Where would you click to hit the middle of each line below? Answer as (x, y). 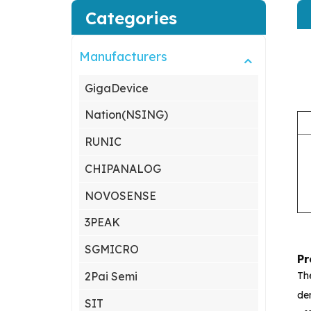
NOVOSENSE (121, 195)
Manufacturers (124, 56)
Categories (132, 18)
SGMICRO (112, 250)
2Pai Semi (111, 276)
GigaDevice (117, 88)
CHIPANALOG (123, 168)
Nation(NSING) (127, 115)
